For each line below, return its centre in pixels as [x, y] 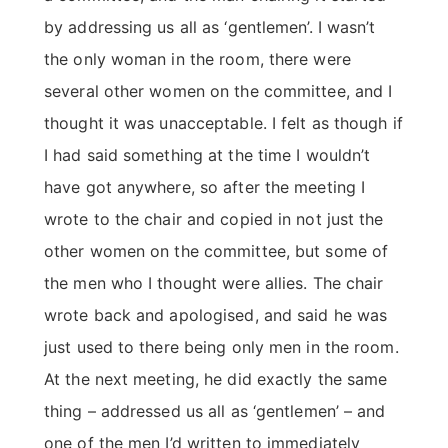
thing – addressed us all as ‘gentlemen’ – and [215, 411]
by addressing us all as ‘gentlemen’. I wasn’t [210, 27]
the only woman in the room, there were [197, 59]
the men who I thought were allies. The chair [214, 283]
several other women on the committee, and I [218, 91]
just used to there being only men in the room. [221, 347]
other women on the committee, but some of [216, 251]
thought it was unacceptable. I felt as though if [223, 123]
